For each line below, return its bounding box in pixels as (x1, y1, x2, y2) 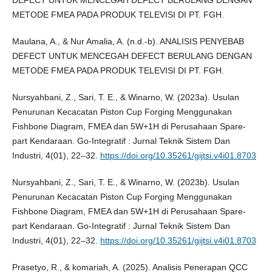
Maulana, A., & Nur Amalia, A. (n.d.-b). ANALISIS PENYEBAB (12, 36, 244, 47)
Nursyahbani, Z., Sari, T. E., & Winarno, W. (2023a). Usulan (12, 92, 239, 103)
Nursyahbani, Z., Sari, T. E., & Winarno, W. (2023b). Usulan (12, 177, 239, 188)
